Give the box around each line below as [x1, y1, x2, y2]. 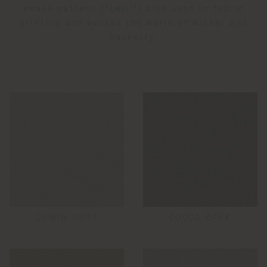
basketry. [109, 33, 158, 42]
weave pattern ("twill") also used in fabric [23, 4, 244, 14]
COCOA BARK [169, 213, 231, 223]
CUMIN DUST [35, 213, 98, 223]
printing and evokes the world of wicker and [18, 18, 249, 28]
